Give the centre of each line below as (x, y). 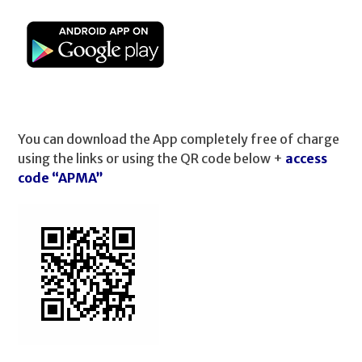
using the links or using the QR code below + (152, 158)
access (307, 158)
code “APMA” (61, 178)
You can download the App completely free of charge (179, 139)
